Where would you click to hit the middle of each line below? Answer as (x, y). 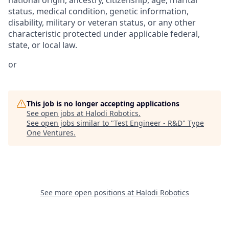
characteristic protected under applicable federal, (104, 33)
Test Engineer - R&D (148, 123)
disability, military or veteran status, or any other (102, 22)
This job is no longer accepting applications (103, 103)
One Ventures (50, 132)
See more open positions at (88, 192)
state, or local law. (43, 45)
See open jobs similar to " (70, 123)
